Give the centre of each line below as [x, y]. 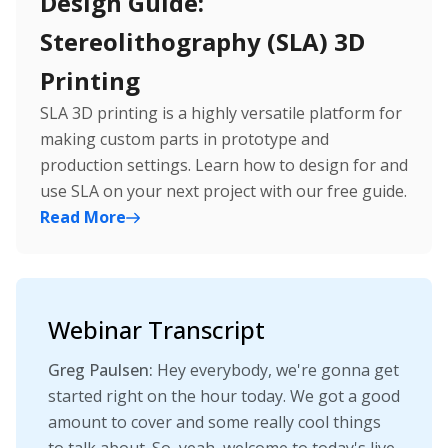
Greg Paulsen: [100, 369]
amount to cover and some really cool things [214, 421]
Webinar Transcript [156, 329]
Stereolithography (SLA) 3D [202, 41]
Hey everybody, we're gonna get [276, 369]
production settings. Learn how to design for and [224, 164]
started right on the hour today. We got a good [224, 395]
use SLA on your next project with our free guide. [223, 190]
